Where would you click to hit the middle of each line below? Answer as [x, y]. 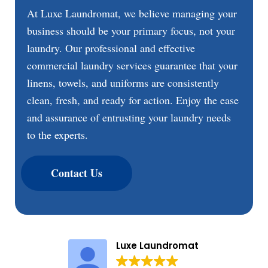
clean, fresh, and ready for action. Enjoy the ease [133, 100]
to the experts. [57, 135]
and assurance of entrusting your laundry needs [129, 117]
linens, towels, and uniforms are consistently [123, 83]
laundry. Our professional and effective [111, 48]
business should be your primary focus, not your [131, 31]
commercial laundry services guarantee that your [132, 65]
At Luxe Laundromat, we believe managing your [132, 13]
